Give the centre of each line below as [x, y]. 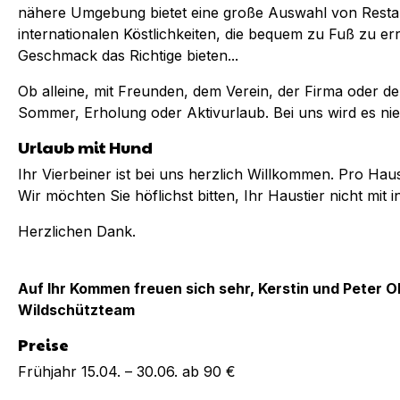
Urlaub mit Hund [85, 147]
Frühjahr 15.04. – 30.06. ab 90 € [127, 371]
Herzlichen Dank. [77, 231]
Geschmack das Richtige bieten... [128, 55]
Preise [43, 344]
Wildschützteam [76, 310]
